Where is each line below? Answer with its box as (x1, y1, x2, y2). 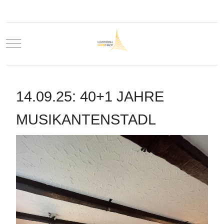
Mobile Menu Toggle (13, 39, 77, 47)
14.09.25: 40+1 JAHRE (16, 88, 164, 104)
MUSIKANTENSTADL (16, 111, 156, 127)
